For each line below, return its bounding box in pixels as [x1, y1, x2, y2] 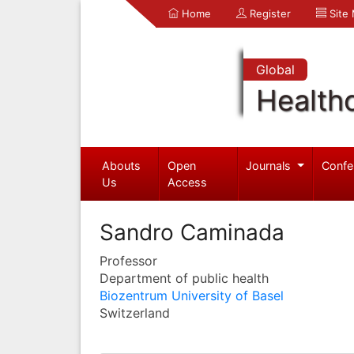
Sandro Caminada [100, 218, 284, 246]
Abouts [101, 158, 141, 172]
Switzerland [100, 304, 170, 321]
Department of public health [100, 269, 269, 286]
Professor [100, 252, 157, 269]
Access [168, 175, 208, 189]
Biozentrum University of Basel [100, 287, 284, 303]
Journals [246, 158, 295, 172]
